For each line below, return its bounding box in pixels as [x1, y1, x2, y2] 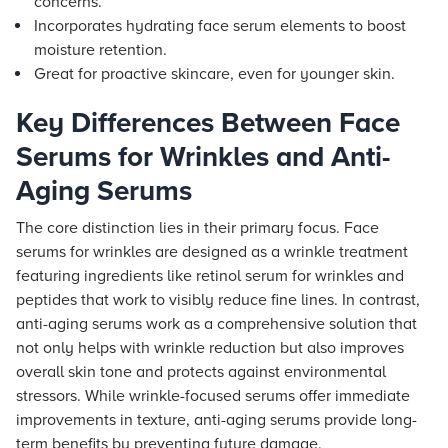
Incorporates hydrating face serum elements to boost [34, 16, 406, 36]
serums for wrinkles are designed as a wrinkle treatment [16, 242, 408, 262]
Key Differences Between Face [16, 106, 400, 140]
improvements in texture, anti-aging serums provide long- [16, 410, 417, 430]
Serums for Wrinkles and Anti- [16, 140, 390, 174]
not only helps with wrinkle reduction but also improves [16, 338, 404, 358]
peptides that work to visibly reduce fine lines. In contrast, [16, 290, 420, 310]
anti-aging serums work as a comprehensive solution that [16, 314, 417, 334]
